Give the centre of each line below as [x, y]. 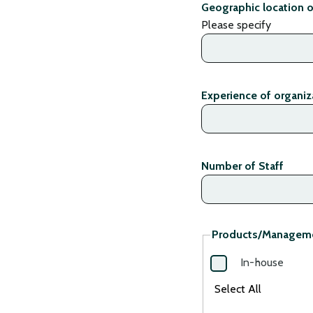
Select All [238, 289]
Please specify [236, 25]
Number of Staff [242, 166]
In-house [262, 262]
